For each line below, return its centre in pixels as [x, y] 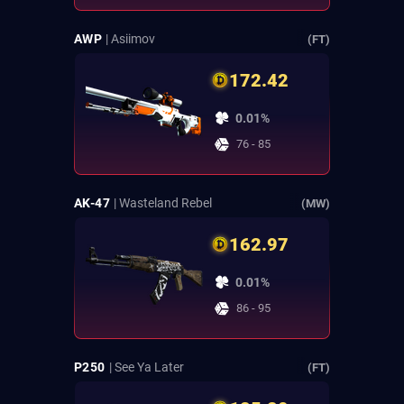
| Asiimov [131, 39]
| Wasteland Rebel [163, 203]
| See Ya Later [146, 367]
